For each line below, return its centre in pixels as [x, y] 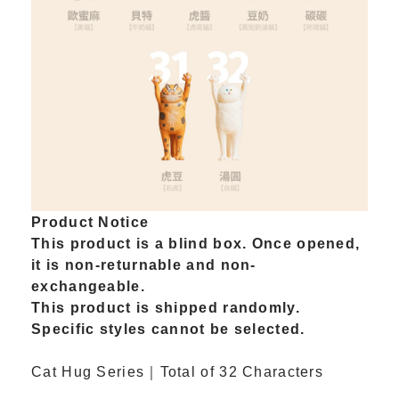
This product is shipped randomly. [166, 307]
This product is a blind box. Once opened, [196, 243]
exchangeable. [88, 286]
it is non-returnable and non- [144, 265]
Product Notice [90, 222]
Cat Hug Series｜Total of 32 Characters [178, 371]
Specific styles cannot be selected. [168, 329]
